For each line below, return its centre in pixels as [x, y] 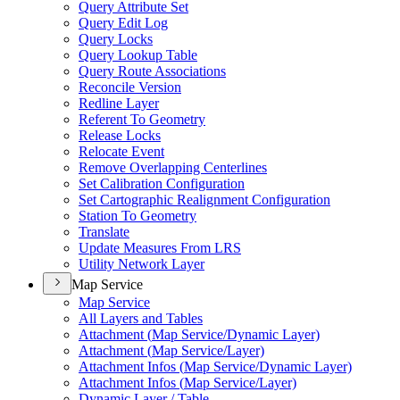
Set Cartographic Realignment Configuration [204, 200]
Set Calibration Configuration [162, 183]
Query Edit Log [123, 23]
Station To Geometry [137, 216]
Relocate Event [121, 151]
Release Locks [120, 135]
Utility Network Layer [142, 264]
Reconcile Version [130, 87]
